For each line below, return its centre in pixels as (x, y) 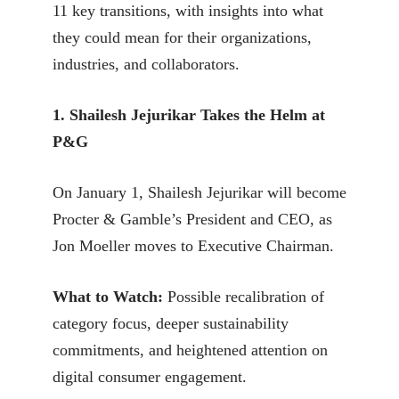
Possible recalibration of (244, 296)
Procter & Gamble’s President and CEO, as (192, 219)
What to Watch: (108, 296)
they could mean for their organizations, (182, 37)
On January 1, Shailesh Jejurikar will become (199, 192)
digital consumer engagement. (150, 376)
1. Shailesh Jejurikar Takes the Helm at (189, 114)
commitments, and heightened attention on (190, 350)
